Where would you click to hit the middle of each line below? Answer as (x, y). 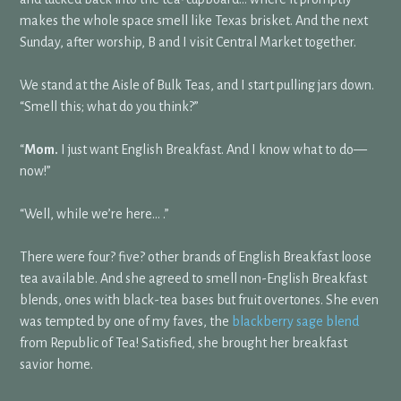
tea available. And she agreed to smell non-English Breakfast (194, 279)
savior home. (57, 365)
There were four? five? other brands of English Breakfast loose (196, 257)
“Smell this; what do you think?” (110, 107)
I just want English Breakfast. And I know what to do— (213, 150)
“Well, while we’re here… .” (95, 214)
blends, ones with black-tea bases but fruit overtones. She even (200, 300)
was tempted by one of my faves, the (126, 322)
